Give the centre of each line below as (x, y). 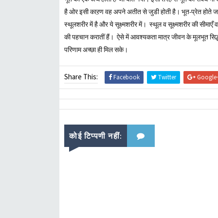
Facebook (126, 77)
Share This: (81, 77)
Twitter (166, 77)
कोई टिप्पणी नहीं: (96, 136)
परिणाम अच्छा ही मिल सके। (96, 50)
